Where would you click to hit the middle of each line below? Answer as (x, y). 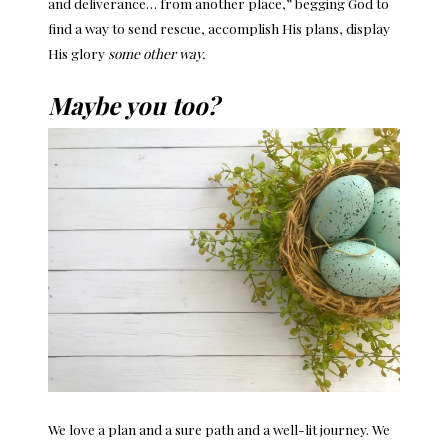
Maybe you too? (133, 104)
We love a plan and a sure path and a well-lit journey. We (219, 428)
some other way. (156, 52)
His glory (78, 52)
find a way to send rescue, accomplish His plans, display (219, 27)
